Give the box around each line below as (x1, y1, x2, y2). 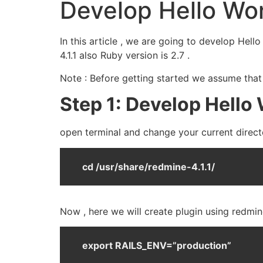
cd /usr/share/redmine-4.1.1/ (82, 160, 215, 173)
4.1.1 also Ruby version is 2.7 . (60, 49, 190, 62)
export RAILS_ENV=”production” (82, 239, 231, 251)
